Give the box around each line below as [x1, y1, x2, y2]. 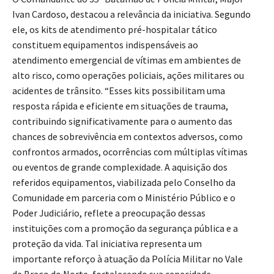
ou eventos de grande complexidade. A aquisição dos [12, 160, 228, 172]
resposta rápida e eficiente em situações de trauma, [12, 98, 228, 111]
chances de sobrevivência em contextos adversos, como [12, 129, 243, 142]
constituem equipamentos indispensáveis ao [12, 37, 198, 50]
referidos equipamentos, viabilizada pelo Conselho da [12, 175, 235, 188]
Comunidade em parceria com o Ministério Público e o [12, 190, 235, 203]
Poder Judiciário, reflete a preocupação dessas [12, 206, 206, 218]
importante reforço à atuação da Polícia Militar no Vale [12, 251, 243, 264]
